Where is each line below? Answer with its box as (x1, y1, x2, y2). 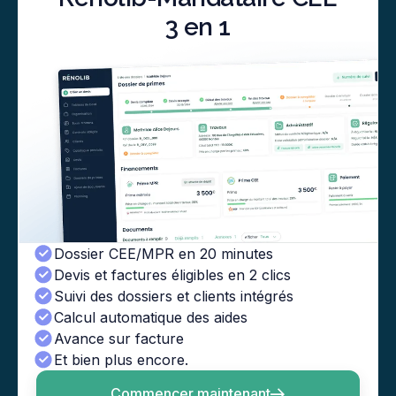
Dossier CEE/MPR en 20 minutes (54, 245, 273, 263)
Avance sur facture (54, 330, 184, 348)
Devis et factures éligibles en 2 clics (54, 266, 291, 285)
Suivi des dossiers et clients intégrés (54, 287, 293, 306)
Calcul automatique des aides (54, 308, 247, 327)
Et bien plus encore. (54, 351, 188, 369)
